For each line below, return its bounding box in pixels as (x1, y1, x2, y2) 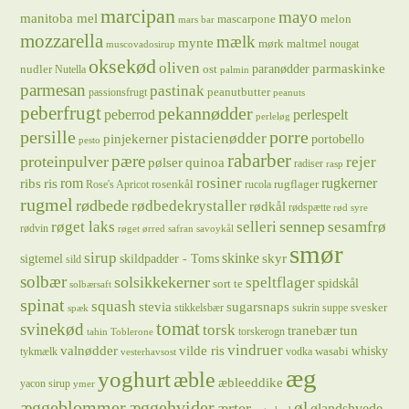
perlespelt (293, 107, 349, 122)
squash (91, 297, 137, 315)
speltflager (246, 274, 316, 291)
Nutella (55, 63, 87, 76)
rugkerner (321, 174, 378, 192)
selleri (236, 218, 278, 236)
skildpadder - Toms (120, 251, 220, 266)
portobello (311, 131, 365, 146)
